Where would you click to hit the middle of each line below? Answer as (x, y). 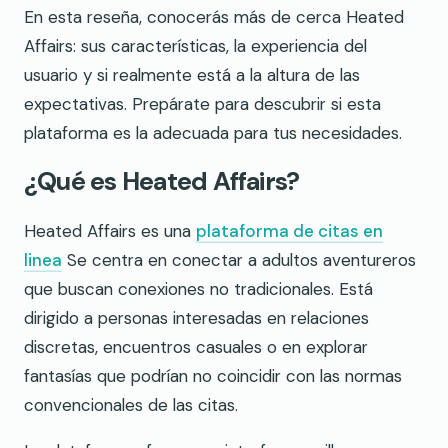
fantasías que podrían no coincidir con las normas (213, 375)
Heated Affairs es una (110, 230)
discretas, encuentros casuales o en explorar (196, 346)
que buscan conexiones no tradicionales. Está (198, 288)
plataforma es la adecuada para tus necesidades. (213, 133)
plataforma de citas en (289, 230)
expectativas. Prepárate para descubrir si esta (202, 104)
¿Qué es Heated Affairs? (162, 182)
